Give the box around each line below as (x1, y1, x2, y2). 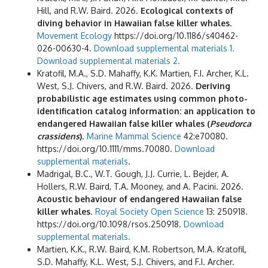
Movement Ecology (37, 31, 112, 41)
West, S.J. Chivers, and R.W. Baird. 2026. (37, 81, 196, 92)
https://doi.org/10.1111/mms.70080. (37, 144, 175, 154)
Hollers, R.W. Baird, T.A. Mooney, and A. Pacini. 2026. (37, 181, 243, 192)
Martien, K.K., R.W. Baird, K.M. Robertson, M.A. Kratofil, (37, 244, 246, 255)
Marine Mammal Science (87, 131, 181, 142)
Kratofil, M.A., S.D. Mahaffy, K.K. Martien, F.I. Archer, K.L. (37, 68, 249, 79)
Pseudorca (210, 118, 251, 129)
